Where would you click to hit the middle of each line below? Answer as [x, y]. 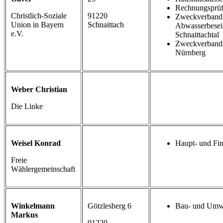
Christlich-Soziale [39, 16]
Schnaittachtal [197, 35]
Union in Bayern [37, 25]
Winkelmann [33, 206]
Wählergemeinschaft [43, 169]
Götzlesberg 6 [110, 206]
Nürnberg [190, 53]
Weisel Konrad [36, 143]
